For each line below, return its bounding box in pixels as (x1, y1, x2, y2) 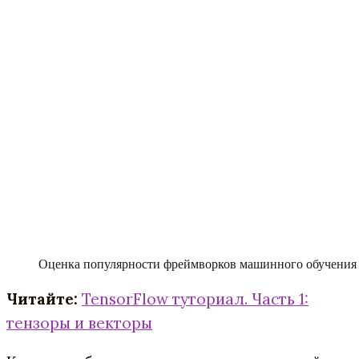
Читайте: (6, 289, 78, 309)
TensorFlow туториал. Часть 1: (82, 289, 309, 309)
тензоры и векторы (6, 313, 152, 333)
